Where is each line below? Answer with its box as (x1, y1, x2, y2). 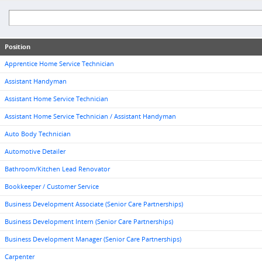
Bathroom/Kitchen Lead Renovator (5, 165, 110, 173)
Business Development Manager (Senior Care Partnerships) (5, 235, 181, 243)
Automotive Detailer (5, 147, 65, 156)
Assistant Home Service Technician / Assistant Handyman (5, 112, 176, 120)
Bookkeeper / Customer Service (5, 182, 99, 191)
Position (5, 43, 30, 51)
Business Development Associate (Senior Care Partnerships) (5, 200, 183, 208)
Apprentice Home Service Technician (5, 60, 114, 68)
